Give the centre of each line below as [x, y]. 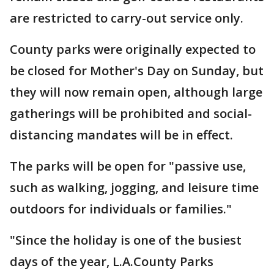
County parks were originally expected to [133, 50]
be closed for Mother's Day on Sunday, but [137, 71]
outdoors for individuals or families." [124, 209]
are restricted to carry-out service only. [130, 18]
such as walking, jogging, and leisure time [134, 188]
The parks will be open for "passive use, [128, 166]
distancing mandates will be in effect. [124, 135]
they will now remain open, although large [136, 92]
